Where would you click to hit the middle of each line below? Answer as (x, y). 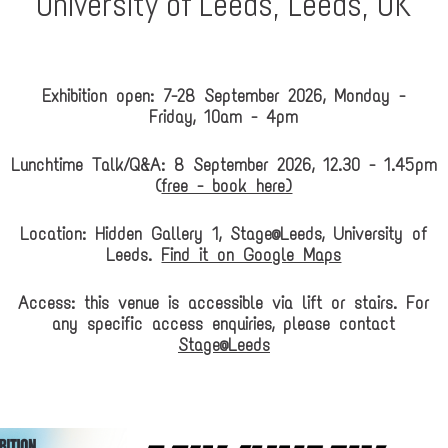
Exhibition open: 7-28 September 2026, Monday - (224, 95)
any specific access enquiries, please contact (224, 323)
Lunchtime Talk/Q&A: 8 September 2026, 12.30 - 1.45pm (223, 164)
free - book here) (227, 185)
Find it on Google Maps (251, 254)
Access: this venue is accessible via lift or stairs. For (224, 302)
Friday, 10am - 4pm (224, 116)
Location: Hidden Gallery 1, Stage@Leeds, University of (224, 233)
